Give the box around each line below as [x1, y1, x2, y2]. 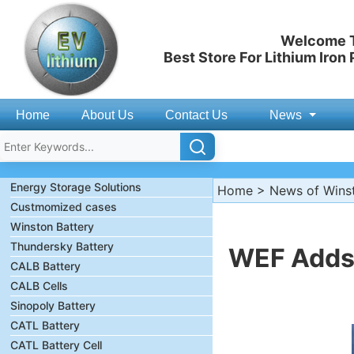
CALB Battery [10, 259, 81, 273]
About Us [81, 108, 134, 122]
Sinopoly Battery [10, 299, 96, 312]
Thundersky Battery [10, 239, 114, 253]
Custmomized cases [10, 200, 117, 213]
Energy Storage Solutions [10, 180, 141, 194]
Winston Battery [10, 220, 94, 233]
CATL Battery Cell [10, 338, 102, 352]
